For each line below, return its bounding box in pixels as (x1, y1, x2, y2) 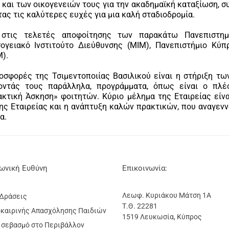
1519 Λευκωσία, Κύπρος (122, 213, 202, 221)
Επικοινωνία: (122, 164, 167, 173)
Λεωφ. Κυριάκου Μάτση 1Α (122, 191, 211, 199)
